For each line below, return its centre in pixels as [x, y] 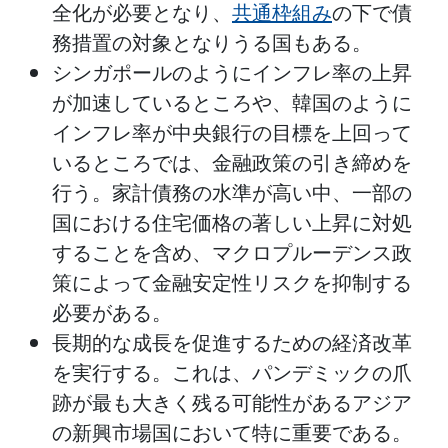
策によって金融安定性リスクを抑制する [232, 283]
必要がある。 [112, 313]
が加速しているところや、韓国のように [232, 103]
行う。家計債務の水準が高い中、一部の [232, 193]
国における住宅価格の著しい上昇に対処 [232, 223]
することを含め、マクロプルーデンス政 [232, 253]
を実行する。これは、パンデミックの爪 [232, 373]
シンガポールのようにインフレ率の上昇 [232, 73]
